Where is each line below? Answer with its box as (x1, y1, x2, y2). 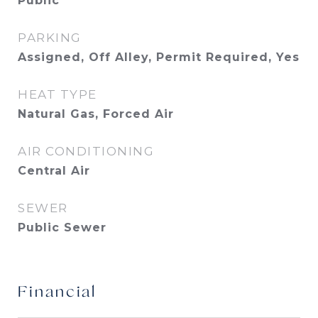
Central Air (18, 164, 90, 177)
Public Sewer (18, 221, 106, 234)
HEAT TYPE (18, 87, 97, 102)
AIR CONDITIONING (18, 144, 154, 158)
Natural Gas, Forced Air (18, 107, 174, 121)
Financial (18, 285, 97, 301)
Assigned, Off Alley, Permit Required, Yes (18, 50, 300, 64)
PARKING (18, 31, 82, 45)
